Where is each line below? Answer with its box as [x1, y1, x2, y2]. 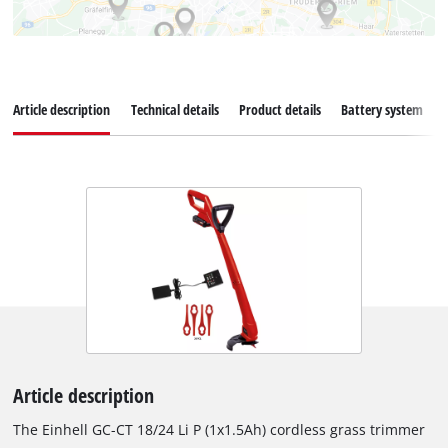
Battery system [340, 100, 423, 120]
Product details [238, 100, 321, 120]
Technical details [130, 100, 219, 120]
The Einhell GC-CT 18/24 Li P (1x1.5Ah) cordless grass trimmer [13, 420, 426, 440]
